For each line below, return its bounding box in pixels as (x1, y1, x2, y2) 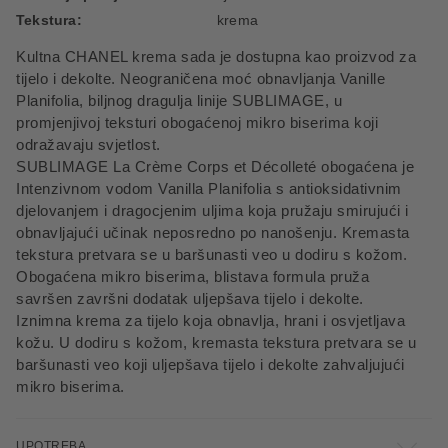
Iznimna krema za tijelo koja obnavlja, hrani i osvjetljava (16, 312, 405, 329)
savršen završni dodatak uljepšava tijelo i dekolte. (16, 290, 364, 307)
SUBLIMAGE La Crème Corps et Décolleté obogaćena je (16, 158, 414, 175)
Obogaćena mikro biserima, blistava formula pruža (16, 268, 369, 285)
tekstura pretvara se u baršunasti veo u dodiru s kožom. (16, 246, 408, 263)
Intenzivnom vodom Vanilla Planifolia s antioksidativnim (16, 180, 402, 197)
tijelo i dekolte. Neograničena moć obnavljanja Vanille (16, 70, 385, 87)
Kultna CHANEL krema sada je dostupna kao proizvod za (16, 48, 416, 65)
